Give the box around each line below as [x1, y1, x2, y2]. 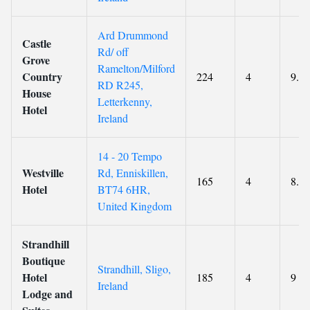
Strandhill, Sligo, [98, 262, 171, 276]
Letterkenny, [98, 94, 152, 109]
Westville [22, 165, 64, 181]
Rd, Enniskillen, [98, 165, 168, 180]
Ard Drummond [98, 28, 168, 42]
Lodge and [22, 286, 73, 302]
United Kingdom [98, 199, 172, 213]
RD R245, [98, 77, 143, 92]
